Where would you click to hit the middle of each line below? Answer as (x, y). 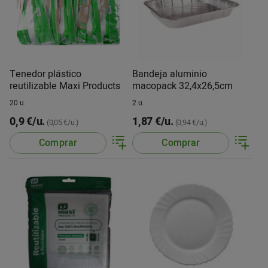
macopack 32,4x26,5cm (183, 86)
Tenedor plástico (45, 74)
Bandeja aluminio (170, 74)
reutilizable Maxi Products (65, 86)
